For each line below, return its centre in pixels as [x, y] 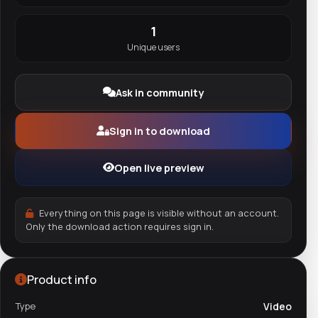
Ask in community [160, 92]
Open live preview [159, 168]
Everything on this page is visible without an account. [158, 213]
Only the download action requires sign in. [119, 227]
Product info [62, 280]
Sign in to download [160, 131]
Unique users [153, 48]
